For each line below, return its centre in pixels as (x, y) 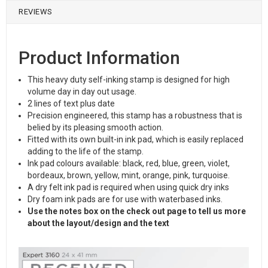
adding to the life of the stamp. (86, 151)
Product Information (99, 58)
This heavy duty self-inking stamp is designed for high (129, 80)
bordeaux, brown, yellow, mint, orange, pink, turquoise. (129, 175)
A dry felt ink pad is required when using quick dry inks (128, 187)
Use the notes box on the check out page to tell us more (137, 211)
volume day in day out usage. (82, 92)
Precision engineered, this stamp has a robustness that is (135, 115)
